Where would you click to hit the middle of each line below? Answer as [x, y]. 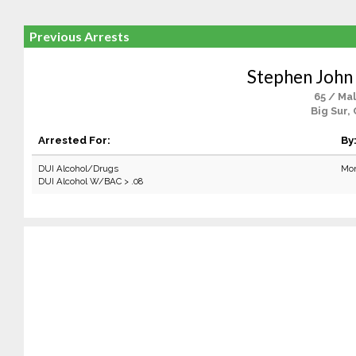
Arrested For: [74, 140]
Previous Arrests [79, 36]
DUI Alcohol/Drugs [78, 168]
